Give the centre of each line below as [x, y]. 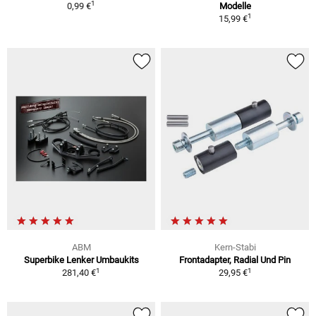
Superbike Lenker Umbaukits [81, 260]
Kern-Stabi [235, 248]
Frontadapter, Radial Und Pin [235, 260]
